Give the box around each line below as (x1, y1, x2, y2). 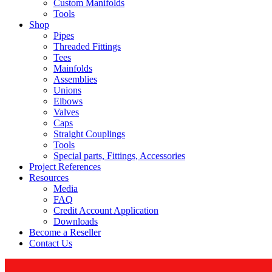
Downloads (53, 216, 98, 226)
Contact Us (29, 238, 72, 248)
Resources (29, 172, 69, 183)
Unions (53, 85, 81, 95)
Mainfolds (53, 63, 92, 73)
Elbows (53, 96, 83, 106)
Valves (53, 107, 79, 117)
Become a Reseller (29, 227, 101, 237)
